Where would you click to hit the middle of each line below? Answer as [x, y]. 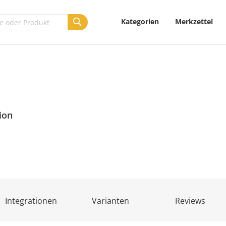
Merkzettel [194, 21]
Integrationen [31, 201]
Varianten [111, 201]
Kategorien [140, 21]
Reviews [190, 201]
